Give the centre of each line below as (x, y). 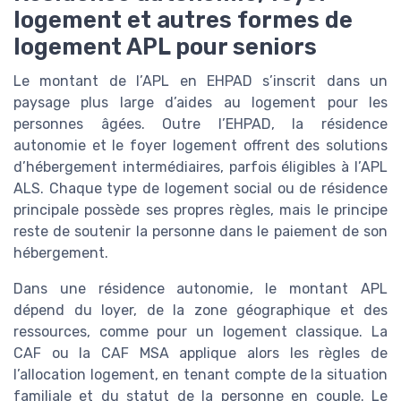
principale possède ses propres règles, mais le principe (200, 210)
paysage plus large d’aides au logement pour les (200, 103)
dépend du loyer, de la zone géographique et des (200, 311)
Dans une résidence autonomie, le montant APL (200, 289)
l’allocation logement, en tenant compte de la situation (200, 375)
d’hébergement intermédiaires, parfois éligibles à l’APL (200, 167)
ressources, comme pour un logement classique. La (200, 332)
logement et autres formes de (183, 20)
